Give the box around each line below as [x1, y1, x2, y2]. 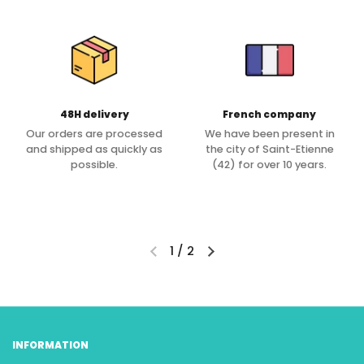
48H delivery [59, 107, 129, 121]
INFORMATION [12, 338, 89, 353]
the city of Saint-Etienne [205, 142, 334, 157]
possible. [71, 158, 119, 172]
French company [223, 107, 317, 121]
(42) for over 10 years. [212, 158, 327, 172]
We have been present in [204, 127, 335, 141]
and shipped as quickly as [26, 142, 163, 157]
